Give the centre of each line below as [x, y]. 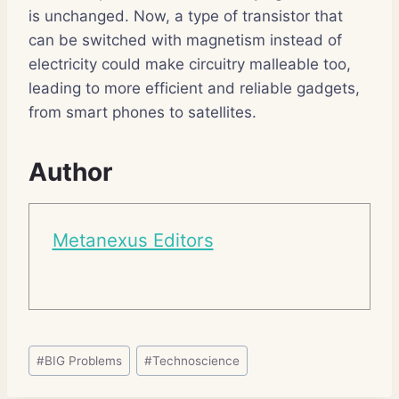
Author [70, 171]
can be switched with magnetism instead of [185, 40]
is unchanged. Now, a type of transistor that [186, 16]
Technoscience [196, 360]
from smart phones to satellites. [142, 112]
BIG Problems [84, 360]
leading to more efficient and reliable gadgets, [194, 88]
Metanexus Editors [133, 240]
